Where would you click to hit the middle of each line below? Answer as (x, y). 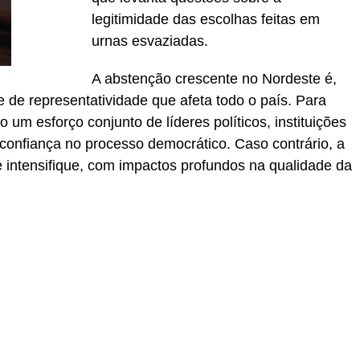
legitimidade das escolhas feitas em (206, 19)
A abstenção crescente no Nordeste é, (214, 79)
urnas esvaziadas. (150, 41)
